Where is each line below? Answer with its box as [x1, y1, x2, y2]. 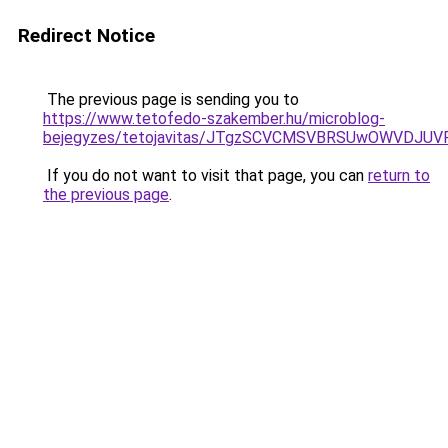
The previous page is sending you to [43, 90, 299, 109]
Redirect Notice [18, 24, 155, 47]
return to [368, 166, 430, 185]
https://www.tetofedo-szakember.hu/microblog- [43, 109, 385, 128]
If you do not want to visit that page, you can [43, 166, 368, 185]
